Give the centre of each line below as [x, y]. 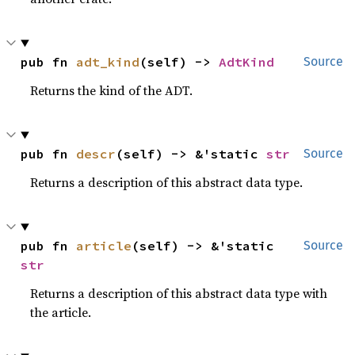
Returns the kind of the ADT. [112, 90]
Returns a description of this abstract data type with [179, 293]
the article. [61, 312]
